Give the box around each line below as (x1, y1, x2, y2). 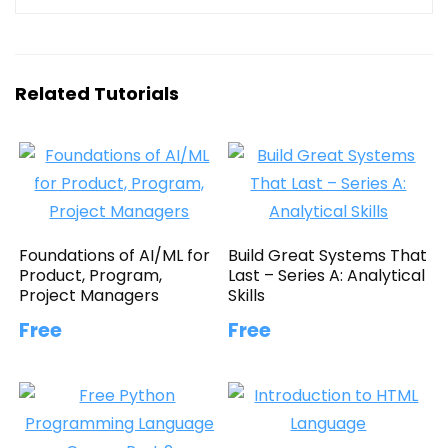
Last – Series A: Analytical (228, 263, 426, 287)
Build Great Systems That (228, 243, 428, 267)
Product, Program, (19, 263, 163, 287)
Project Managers (19, 283, 160, 307)
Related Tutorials (15, 80, 179, 106)
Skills (228, 283, 266, 307)
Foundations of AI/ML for (19, 243, 211, 267)
